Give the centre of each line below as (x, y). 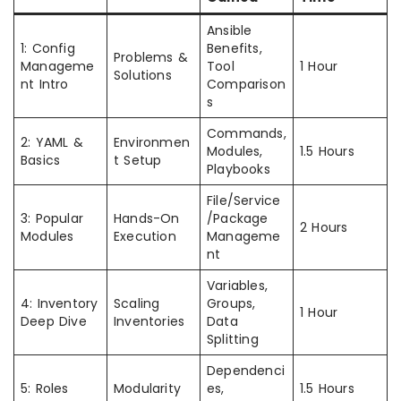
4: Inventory (60, 303)
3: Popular (52, 218)
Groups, (231, 303)
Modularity (147, 388)
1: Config (48, 48)
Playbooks (239, 169)
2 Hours (324, 227)
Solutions (143, 75)
